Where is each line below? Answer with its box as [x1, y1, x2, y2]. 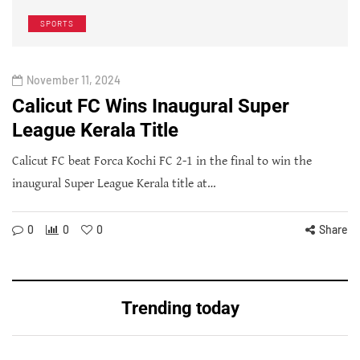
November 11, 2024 [27, 72, 121, 87]
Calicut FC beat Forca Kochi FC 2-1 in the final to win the [12, 153, 312, 169]
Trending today [121, 297, 239, 318]
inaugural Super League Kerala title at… [12, 175, 216, 191]
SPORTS [40, 18, 74, 28]
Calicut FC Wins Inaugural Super [12, 94, 289, 117]
